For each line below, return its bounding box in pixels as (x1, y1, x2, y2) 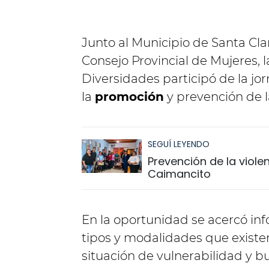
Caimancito (148, 166, 211, 181)
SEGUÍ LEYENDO (148, 138, 210, 150)
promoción (95, 89, 164, 104)
